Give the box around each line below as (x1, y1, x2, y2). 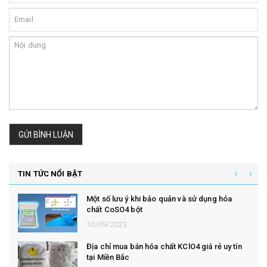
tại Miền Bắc (86, 253, 130, 262)
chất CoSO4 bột (86, 205, 142, 215)
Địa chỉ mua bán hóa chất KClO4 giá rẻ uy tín (86, 242, 242, 252)
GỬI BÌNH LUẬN (18, 129, 73, 139)
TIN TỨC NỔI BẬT (18, 169, 82, 179)
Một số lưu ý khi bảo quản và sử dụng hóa (86, 194, 232, 204)
